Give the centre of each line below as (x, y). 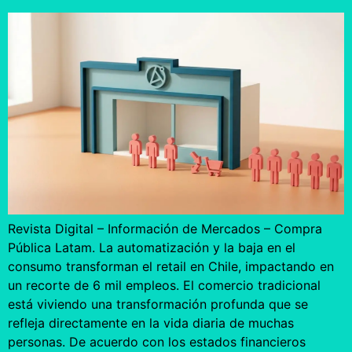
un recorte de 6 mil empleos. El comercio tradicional (164, 286)
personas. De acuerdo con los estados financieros (157, 342)
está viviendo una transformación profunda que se (158, 304)
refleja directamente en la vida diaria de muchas (151, 323)
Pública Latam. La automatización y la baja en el (152, 248)
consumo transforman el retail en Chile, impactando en (171, 267)
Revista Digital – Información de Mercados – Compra (165, 229)
